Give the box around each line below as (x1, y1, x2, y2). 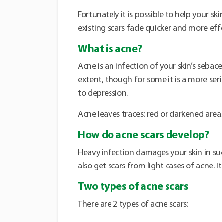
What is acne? (78, 44, 142, 55)
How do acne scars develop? (78, 130, 209, 142)
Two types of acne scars (78, 181, 189, 193)
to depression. (78, 89, 128, 99)
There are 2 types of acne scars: (78, 200, 188, 210)
